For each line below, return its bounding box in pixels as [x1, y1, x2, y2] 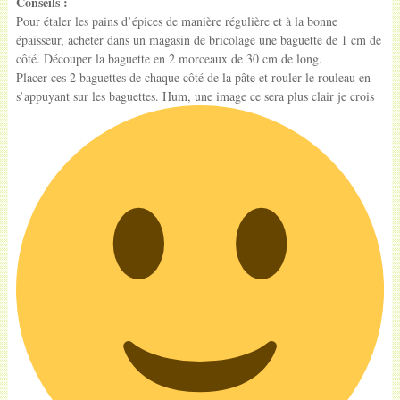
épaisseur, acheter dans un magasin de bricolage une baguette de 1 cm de [15, 30, 381, 48]
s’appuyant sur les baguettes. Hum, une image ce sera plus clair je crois [15, 87, 374, 104]
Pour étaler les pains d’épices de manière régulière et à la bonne [15, 12, 337, 29]
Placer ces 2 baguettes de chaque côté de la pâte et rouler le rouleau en [15, 68, 371, 86]
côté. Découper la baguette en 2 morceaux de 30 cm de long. [15, 49, 322, 67]
